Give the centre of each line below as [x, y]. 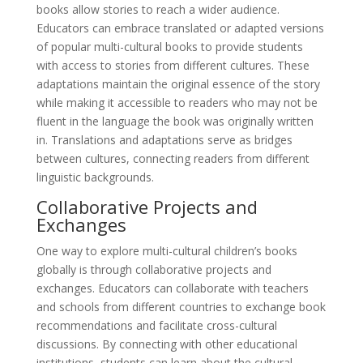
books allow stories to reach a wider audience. [158, 10]
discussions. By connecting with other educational [167, 344]
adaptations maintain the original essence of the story [178, 84]
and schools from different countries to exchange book [181, 307]
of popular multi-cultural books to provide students [169, 47]
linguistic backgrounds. [95, 177]
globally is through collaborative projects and [154, 270]
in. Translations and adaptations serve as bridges [164, 140]
